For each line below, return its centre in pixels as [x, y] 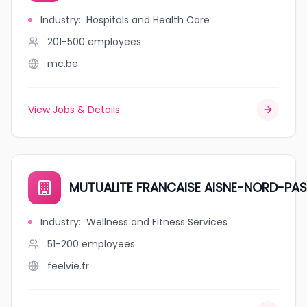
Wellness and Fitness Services [157, 222]
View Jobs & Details [74, 110]
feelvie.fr [68, 266]
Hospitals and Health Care [148, 20]
